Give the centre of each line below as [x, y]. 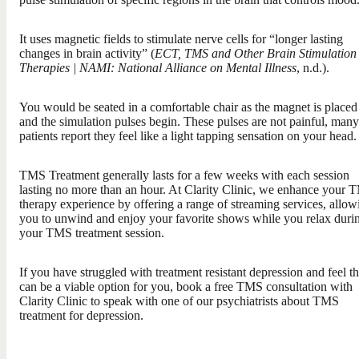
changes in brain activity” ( [87, 53]
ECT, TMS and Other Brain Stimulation [256, 53]
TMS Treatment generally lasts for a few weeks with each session [184, 175]
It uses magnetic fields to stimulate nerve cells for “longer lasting [181, 38]
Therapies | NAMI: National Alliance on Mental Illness [158, 67]
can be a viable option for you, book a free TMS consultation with [186, 286]
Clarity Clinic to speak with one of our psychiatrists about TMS [179, 301]
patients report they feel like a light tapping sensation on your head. [188, 135]
